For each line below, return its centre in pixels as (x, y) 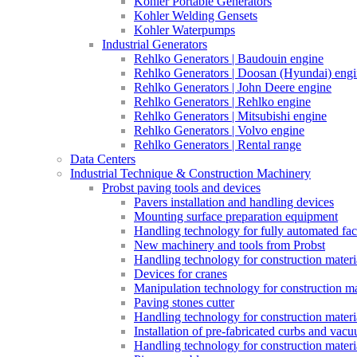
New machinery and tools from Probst (229, 245)
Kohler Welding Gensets (196, 16)
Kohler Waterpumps (184, 30)
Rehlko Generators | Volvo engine (219, 131)
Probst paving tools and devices (181, 188)
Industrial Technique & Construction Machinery (190, 174)
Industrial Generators (155, 45)
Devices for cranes (180, 274)
